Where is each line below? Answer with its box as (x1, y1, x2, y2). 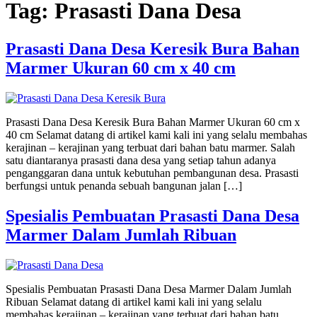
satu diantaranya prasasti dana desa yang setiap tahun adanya (6, 154, 276, 166)
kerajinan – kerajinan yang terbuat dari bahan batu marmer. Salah (6, 141, 295, 154)
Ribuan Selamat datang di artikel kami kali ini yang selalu (6, 295, 262, 308)
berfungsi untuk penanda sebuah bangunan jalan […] (6, 179, 242, 192)
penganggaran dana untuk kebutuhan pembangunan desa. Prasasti (6, 166, 299, 179)
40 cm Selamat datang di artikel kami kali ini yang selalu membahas (6, 128, 307, 141)
